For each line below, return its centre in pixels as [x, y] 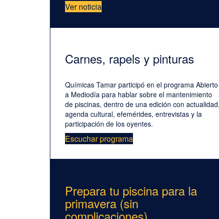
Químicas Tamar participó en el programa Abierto [142, 85]
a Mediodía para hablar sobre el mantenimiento [139, 95]
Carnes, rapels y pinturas [130, 59]
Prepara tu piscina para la [131, 191]
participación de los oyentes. [109, 124]
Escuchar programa [99, 139]
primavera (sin [102, 203]
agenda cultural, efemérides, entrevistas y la [133, 114]
